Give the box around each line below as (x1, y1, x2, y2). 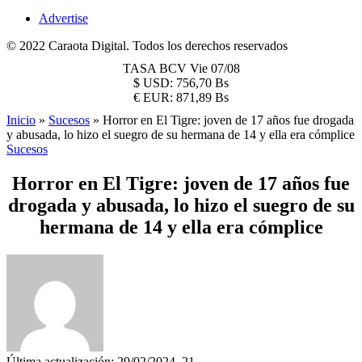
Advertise (39, 11, 88, 25)
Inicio (6, 113, 36, 127)
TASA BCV (122, 61, 190, 75)
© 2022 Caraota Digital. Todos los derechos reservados (6, 39, 288, 53)
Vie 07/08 (189, 61, 240, 75)
